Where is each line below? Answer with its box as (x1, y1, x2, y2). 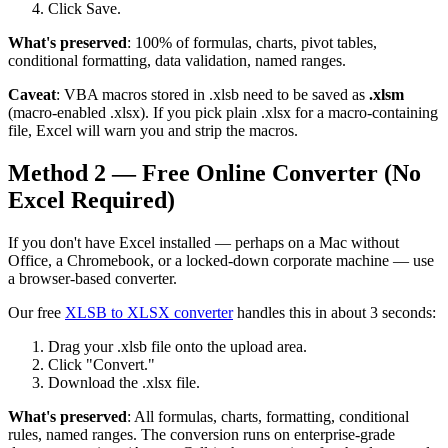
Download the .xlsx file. (48, 373, 200, 391)
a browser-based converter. (8, 269, 177, 287)
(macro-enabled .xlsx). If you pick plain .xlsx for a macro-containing (8, 103, 438, 121)
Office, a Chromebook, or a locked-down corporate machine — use (8, 251, 434, 269)
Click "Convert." (48, 355, 155, 373)
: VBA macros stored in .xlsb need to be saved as (56, 85, 369, 103)
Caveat (8, 85, 56, 103)
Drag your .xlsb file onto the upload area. (48, 337, 307, 355)
